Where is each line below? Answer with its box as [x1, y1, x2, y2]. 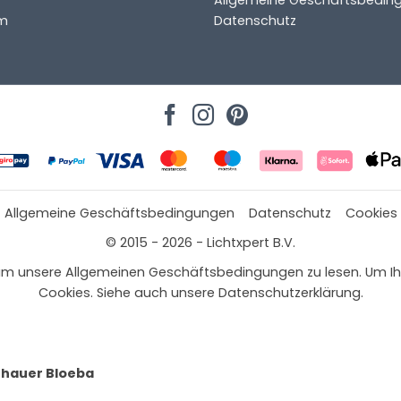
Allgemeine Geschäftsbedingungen [4, 203, 235, 222]
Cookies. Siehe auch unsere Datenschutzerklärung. [38, 283, 363, 302]
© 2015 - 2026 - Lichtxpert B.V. [106, 233, 295, 252]
